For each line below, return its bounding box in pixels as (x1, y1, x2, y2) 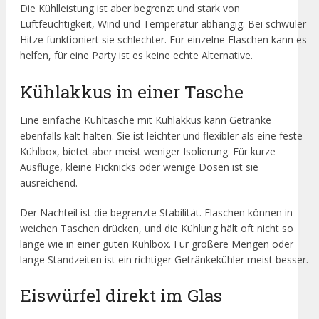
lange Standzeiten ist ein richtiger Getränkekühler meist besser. (20, 252, 308, 266)
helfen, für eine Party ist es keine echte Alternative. (20, 48, 253, 63)
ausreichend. (20, 175, 78, 189)
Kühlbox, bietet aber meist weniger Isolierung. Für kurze (20, 144, 276, 158)
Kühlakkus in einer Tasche (20, 79, 244, 103)
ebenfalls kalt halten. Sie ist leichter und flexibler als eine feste (20, 128, 303, 142)
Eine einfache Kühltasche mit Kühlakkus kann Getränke (20, 113, 271, 127)
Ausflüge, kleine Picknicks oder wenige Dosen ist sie (20, 159, 258, 174)
